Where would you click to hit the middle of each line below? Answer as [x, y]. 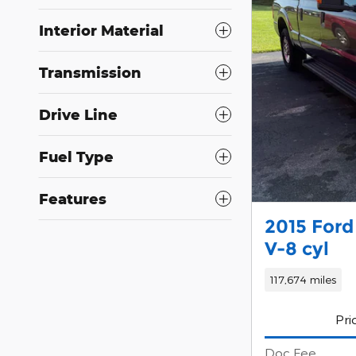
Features [73, 198]
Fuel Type [76, 156]
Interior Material [101, 30]
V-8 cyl [297, 249]
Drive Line [78, 114]
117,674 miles [303, 280]
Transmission [90, 72]
